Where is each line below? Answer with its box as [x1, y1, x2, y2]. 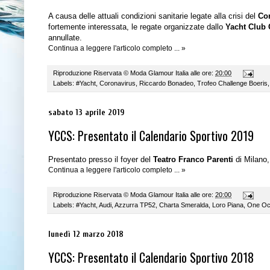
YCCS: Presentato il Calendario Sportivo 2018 [48, 248, 254, 267]
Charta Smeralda [159, 201, 209, 209]
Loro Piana [212, 201, 243, 209]
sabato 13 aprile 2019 [48, 107, 124, 118]
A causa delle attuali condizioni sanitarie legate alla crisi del [48, 11, 258, 21]
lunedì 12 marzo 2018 [48, 229, 124, 240]
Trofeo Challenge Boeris [197, 80, 268, 87]
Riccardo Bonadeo [139, 80, 193, 87]
